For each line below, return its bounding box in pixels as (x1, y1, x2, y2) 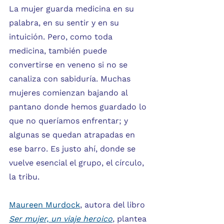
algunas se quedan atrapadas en (9, 129, 137, 139)
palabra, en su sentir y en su (9, 17, 121, 27)
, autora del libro (80, 199, 147, 209)
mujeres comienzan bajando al (9, 87, 130, 97)
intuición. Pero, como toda (9, 31, 115, 41)
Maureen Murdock (9, 199, 80, 209)
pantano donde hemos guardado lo (9, 101, 149, 111)
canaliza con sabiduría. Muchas (9, 73, 133, 83)
